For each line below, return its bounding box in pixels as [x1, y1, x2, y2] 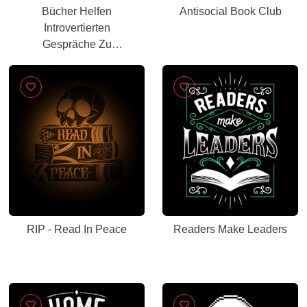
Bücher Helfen [42, 5, 112, 17]
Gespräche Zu [42, 38, 112, 50]
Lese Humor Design [28, 71, 125, 83]
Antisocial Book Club [179, 5, 282, 17]
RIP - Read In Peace [27, 223, 127, 235]
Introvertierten [43, 22, 110, 34]
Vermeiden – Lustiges [24, 55, 130, 66]
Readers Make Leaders [173, 223, 287, 235]
